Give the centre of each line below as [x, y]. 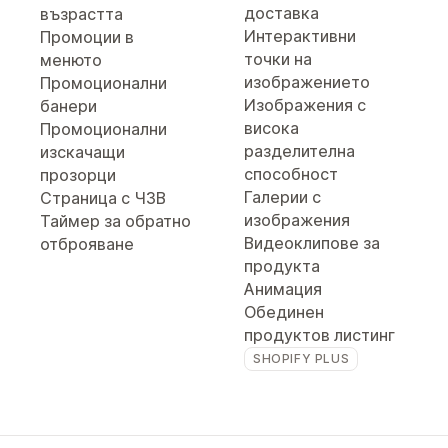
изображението [307, 82]
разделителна [299, 151]
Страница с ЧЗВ [103, 198]
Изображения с [305, 105]
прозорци [78, 175]
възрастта [81, 14]
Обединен [284, 312]
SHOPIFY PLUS [301, 358]
